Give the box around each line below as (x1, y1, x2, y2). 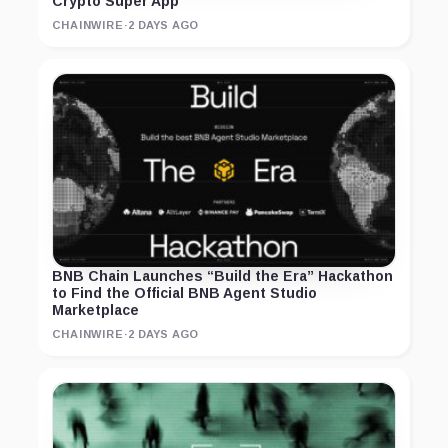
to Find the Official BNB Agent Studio (52, 285, 317, 302)
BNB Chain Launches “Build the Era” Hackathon (52, 268, 393, 285)
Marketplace (52, 302, 139, 319)
